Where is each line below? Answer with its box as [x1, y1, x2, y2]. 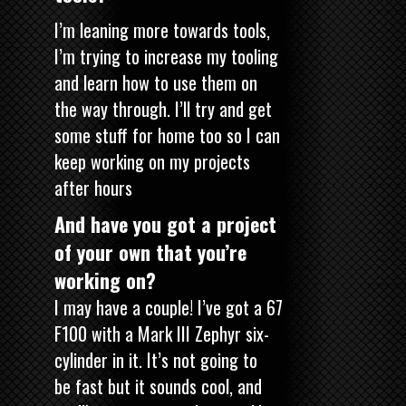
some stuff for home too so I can [54, 121, 280, 149]
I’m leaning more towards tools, [54, 15, 270, 43]
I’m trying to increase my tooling [54, 42, 278, 70]
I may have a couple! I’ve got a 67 [54, 293, 283, 321]
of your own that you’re [54, 237, 246, 266]
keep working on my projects [54, 147, 250, 175]
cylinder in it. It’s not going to [54, 345, 257, 373]
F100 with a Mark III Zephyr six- [54, 319, 269, 347]
